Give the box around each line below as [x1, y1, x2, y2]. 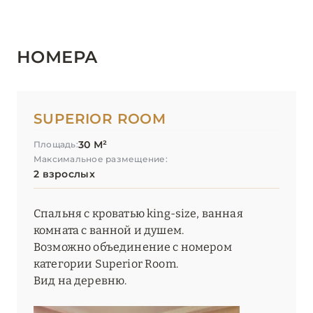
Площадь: [34, 139, 78, 150]
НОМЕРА [17, 47, 99, 68]
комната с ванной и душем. [34, 224, 184, 238]
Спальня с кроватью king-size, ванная [34, 207, 243, 221]
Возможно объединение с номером [34, 240, 232, 254]
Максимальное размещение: [34, 154, 168, 165]
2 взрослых [34, 168, 95, 181]
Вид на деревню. [34, 274, 127, 288]
